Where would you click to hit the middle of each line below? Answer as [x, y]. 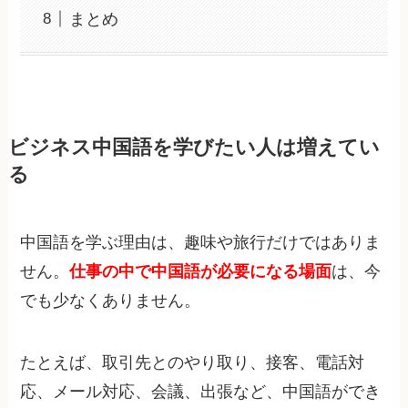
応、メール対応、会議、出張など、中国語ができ [201, 392]
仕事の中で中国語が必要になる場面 [201, 272]
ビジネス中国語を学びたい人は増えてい [194, 148]
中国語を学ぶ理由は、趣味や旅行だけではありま [201, 243]
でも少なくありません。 [111, 301]
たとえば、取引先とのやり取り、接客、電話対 [193, 363]
